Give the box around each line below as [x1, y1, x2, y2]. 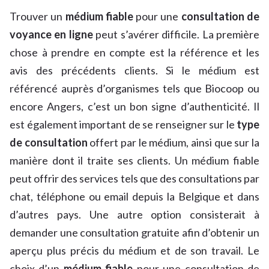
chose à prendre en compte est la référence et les [10, 46, 259, 59]
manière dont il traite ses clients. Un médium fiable [10, 154, 259, 168]
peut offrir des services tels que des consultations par [10, 172, 259, 186]
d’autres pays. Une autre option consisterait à [10, 208, 259, 222]
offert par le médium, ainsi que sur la [87, 136, 260, 150]
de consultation [10, 136, 88, 150]
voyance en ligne [10, 28, 93, 41]
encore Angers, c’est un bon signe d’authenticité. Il [10, 100, 259, 113]
